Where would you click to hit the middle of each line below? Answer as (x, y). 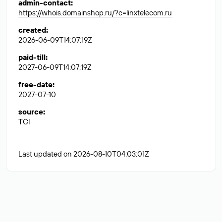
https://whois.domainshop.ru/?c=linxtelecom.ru (95, 13)
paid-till (32, 57)
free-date (35, 84)
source (31, 112)
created (32, 30)
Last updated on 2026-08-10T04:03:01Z (84, 154)
